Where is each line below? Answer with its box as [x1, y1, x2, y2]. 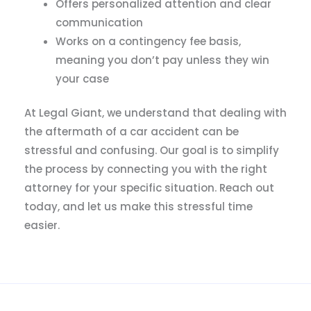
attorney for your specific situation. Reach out [24, 180, 274, 196]
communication [56, 15, 143, 30]
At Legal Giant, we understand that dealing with [24, 106, 287, 121]
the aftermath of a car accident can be [24, 124, 239, 140]
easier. [24, 218, 60, 233]
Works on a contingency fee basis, [56, 33, 241, 49]
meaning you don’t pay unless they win [56, 52, 269, 67]
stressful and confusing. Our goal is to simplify [24, 143, 279, 158]
